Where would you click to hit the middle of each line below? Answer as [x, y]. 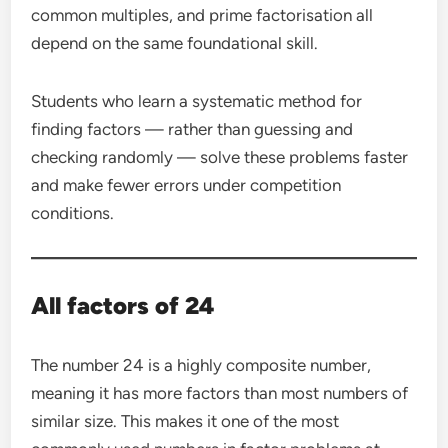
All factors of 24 [123, 305]
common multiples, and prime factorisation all [202, 14]
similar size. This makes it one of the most [185, 420]
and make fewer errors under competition [186, 184]
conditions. [73, 212]
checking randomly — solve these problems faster [220, 156]
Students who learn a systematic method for [197, 100]
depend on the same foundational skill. [175, 42]
